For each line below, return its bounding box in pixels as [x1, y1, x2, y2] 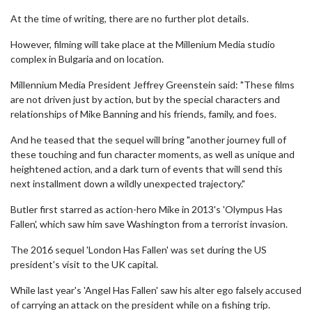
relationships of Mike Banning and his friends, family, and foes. [10, 108, 276, 120]
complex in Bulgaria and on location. [10, 53, 164, 65]
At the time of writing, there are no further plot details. [10, 13, 249, 24]
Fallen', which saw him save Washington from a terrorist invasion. [10, 218, 288, 230]
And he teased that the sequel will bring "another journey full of [10, 134, 286, 146]
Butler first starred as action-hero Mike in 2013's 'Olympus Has [10, 203, 283, 215]
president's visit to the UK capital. [10, 258, 158, 270]
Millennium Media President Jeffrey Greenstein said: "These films [10, 79, 295, 91]
